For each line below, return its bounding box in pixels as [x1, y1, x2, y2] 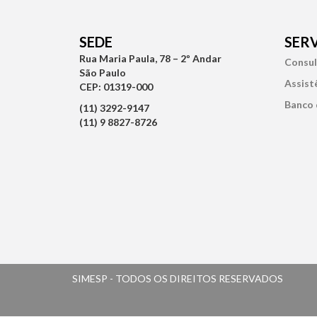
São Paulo [79, 67, 126, 79]
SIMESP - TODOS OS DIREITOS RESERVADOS [72, 272, 283, 284]
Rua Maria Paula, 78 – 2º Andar [79, 52, 221, 64]
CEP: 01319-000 [79, 81, 153, 93]
